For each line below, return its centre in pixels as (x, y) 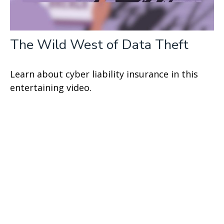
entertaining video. (51, 88)
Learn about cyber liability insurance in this (104, 74)
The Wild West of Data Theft (99, 45)
